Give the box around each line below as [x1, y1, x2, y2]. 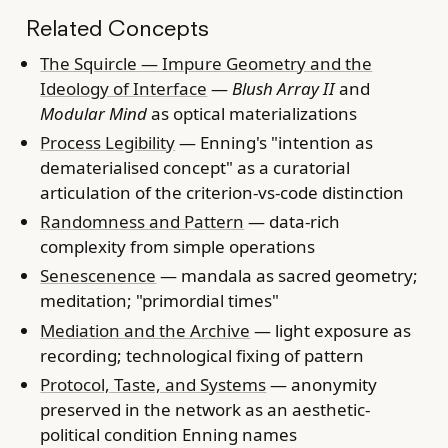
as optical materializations [147, 101, 358, 125]
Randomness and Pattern [40, 210, 245, 234]
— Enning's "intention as [175, 130, 374, 154]
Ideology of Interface [40, 76, 208, 100]
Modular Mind [40, 101, 148, 125]
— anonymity [266, 372, 378, 396]
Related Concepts [25, 14, 209, 42]
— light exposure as [250, 318, 412, 342]
